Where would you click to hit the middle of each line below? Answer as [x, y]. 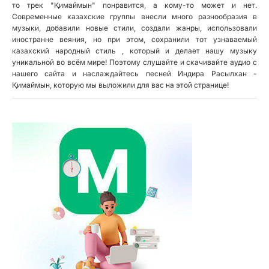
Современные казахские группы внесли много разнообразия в [134, 17]
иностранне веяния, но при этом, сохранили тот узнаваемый [134, 39]
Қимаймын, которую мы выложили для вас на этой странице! [120, 85]
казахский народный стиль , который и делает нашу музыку [134, 51]
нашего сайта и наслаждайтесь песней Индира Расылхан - [134, 74]
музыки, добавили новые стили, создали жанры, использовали [134, 28]
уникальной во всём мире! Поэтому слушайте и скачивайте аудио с [134, 62]
